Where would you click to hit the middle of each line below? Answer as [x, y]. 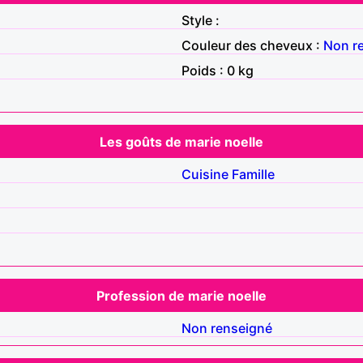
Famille [253, 174]
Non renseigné [227, 328]
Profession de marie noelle [181, 295]
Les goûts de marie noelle [181, 141]
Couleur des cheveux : [252, 45]
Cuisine [205, 174]
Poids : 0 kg [218, 70]
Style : [201, 20]
